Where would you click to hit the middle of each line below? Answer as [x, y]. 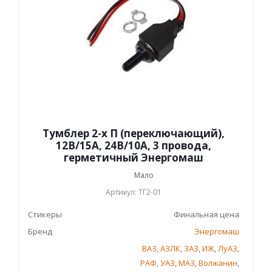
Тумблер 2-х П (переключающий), [134, 133]
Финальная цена [206, 214]
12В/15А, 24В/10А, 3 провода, [134, 145]
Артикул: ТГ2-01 [134, 192]
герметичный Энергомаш [134, 158]
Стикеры [45, 214]
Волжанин [218, 263]
